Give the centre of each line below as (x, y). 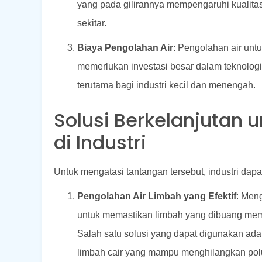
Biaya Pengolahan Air (125, 47)
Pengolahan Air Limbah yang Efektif (157, 196)
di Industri (100, 142)
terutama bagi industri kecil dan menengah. (166, 85)
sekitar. (92, 23)
